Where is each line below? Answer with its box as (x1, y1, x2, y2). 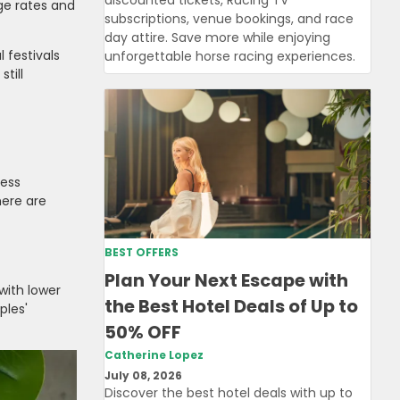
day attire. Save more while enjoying (104, 28, 330, 46)
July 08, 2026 (104, 369, 182, 384)
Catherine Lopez (104, 348, 204, 363)
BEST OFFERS (104, 246, 179, 261)
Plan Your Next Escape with (104, 268, 348, 294)
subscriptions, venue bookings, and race (104, 9, 354, 28)
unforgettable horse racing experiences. (104, 46, 355, 65)
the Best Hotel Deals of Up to (104, 294, 358, 320)
